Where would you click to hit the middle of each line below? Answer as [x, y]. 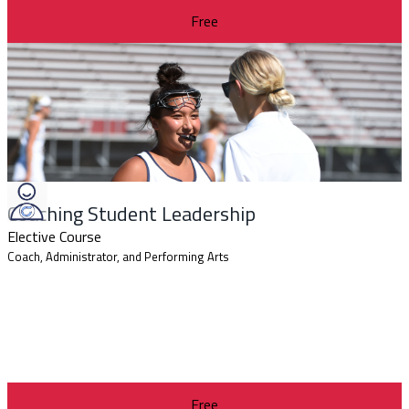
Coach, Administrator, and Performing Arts [118, 256]
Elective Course [54, 236]
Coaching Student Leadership [131, 213]
